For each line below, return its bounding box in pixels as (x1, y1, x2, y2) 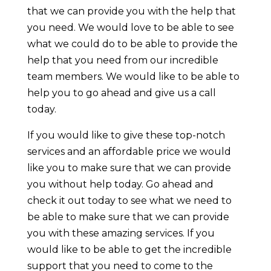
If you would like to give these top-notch (27, 129, 225, 141)
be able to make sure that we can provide (27, 211, 229, 223)
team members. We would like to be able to (27, 70, 240, 82)
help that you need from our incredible (27, 54, 218, 66)
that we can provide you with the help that (27, 5, 236, 17)
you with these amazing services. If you (27, 227, 215, 239)
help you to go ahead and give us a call (27, 87, 216, 99)
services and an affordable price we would (27, 145, 231, 157)
